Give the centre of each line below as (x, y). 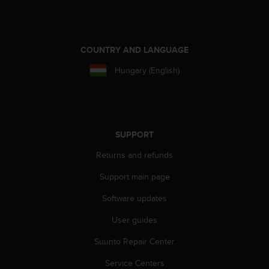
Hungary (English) (147, 70)
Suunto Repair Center (134, 241)
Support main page (134, 176)
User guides (134, 219)
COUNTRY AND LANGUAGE (134, 50)
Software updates (134, 198)
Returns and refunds (134, 155)
